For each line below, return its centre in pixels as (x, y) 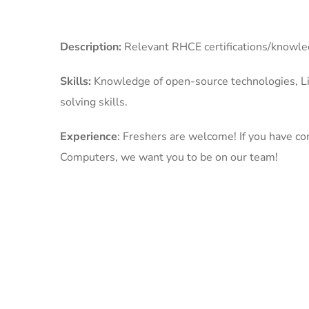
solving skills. (94, 102)
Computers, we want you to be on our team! (169, 157)
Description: (92, 47)
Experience (89, 137)
